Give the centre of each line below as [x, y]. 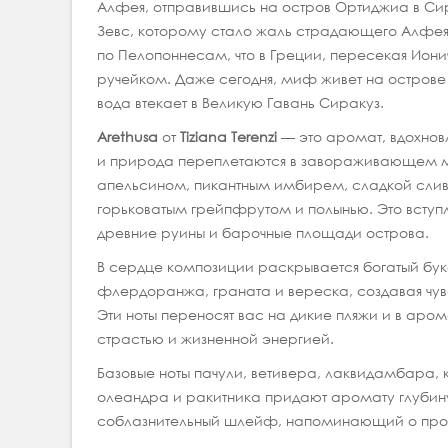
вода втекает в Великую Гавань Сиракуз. [240, 103]
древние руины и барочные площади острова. [263, 233]
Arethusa [129, 137]
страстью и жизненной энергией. [215, 339]
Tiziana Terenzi [230, 137]
